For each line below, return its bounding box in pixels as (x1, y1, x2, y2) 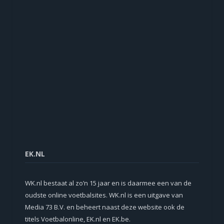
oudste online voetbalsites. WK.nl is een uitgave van (25, 190, 183, 200)
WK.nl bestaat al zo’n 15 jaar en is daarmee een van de (25, 178, 191, 188)
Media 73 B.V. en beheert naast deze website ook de (25, 202, 184, 212)
